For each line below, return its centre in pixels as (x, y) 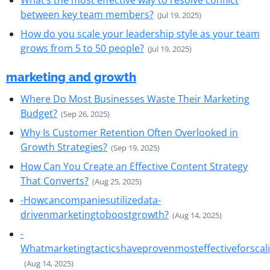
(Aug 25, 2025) (117, 181)
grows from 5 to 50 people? (82, 48)
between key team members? (87, 14)
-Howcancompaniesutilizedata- (91, 200)
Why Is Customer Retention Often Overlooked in (129, 133)
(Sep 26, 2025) (85, 114)
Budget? (39, 113)
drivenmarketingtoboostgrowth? (95, 215)
